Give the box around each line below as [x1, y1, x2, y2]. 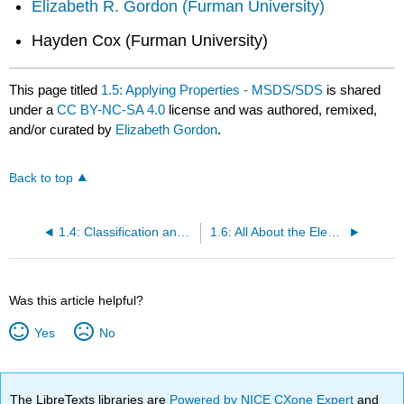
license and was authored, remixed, [165, 101, 378, 117]
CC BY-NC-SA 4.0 [57, 101, 166, 117]
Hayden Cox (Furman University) [32, 32, 269, 50]
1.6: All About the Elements [326, 225, 340, 239]
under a [9, 101, 58, 117]
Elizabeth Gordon [115, 121, 218, 137]
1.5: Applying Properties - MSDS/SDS [101, 81, 324, 97]
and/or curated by [9, 121, 116, 137]
